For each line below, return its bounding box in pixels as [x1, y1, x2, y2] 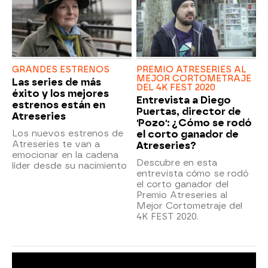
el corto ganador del [136, 178, 229, 190]
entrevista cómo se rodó [136, 167, 248, 179]
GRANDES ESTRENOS [12, 64, 109, 75]
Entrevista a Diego [136, 94, 231, 106]
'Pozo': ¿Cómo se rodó [136, 117, 252, 129]
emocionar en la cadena [12, 149, 118, 160]
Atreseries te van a [12, 138, 100, 150]
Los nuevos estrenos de [12, 127, 123, 139]
